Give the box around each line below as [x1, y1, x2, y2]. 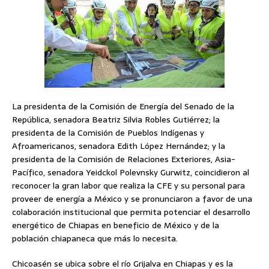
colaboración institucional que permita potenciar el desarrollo [12, 205, 250, 219]
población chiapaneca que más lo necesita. [12, 232, 178, 246]
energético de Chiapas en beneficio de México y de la [12, 219, 219, 232]
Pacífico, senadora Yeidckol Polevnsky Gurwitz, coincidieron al [12, 166, 249, 180]
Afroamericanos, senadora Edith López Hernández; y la [12, 139, 225, 153]
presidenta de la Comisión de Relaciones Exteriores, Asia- [12, 153, 235, 166]
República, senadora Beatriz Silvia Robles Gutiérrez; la [12, 113, 220, 127]
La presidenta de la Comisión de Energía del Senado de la [12, 100, 234, 113]
